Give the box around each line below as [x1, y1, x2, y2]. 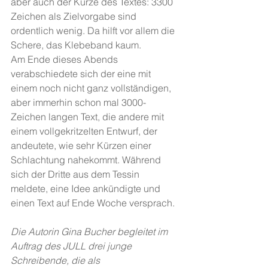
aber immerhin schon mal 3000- [11, 96, 146, 108]
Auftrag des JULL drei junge [11, 240, 134, 252]
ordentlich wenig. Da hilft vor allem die [11, 25, 177, 36]
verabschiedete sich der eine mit [11, 68, 153, 80]
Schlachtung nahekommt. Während [11, 154, 163, 166]
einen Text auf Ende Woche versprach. [11, 197, 177, 209]
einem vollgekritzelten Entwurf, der [11, 125, 160, 137]
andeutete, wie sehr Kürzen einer [11, 139, 154, 151]
